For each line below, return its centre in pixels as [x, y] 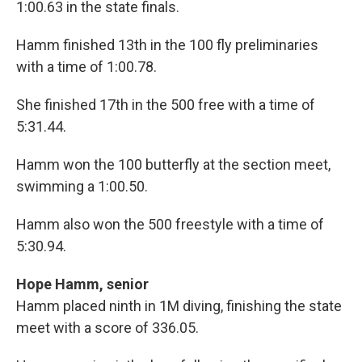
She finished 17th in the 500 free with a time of [166, 105]
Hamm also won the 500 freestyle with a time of [170, 225]
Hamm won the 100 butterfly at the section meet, [173, 165]
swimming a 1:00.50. [82, 187]
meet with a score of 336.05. [107, 328]
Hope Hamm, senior [82, 284]
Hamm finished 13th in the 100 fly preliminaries [167, 45]
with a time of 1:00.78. [86, 67]
